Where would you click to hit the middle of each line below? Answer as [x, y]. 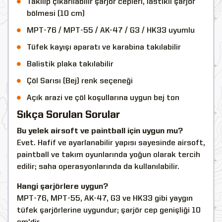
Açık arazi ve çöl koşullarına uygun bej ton [103, 98]
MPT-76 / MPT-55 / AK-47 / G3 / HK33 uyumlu [111, 30]
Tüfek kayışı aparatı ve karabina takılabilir [104, 47]
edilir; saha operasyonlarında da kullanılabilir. [98, 167]
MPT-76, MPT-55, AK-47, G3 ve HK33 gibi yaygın [105, 198]
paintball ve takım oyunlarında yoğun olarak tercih [109, 155]
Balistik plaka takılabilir [70, 64]
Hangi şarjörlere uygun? [62, 187]
